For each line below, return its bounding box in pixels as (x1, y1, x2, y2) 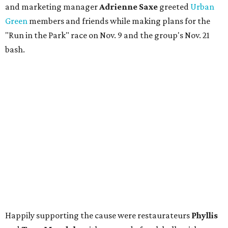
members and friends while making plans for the (27, 16, 210, 26)
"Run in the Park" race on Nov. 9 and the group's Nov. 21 (5, 30, 210, 41)
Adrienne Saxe (99, 2, 158, 12)
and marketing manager (5, 2, 99, 12)
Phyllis (191, 210, 218, 221)
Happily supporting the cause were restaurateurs (5, 210, 191, 221)
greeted (158, 2, 190, 12)
